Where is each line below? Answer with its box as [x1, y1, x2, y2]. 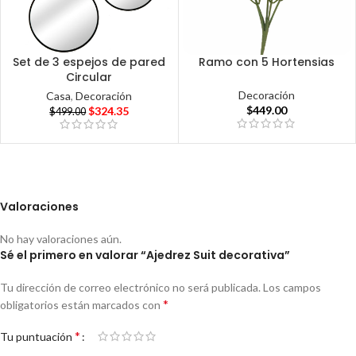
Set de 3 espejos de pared [13, 54, 166, 71]
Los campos [263, 280, 321, 294]
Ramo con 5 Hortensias [199, 54, 335, 71]
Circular [66, 69, 113, 86]
